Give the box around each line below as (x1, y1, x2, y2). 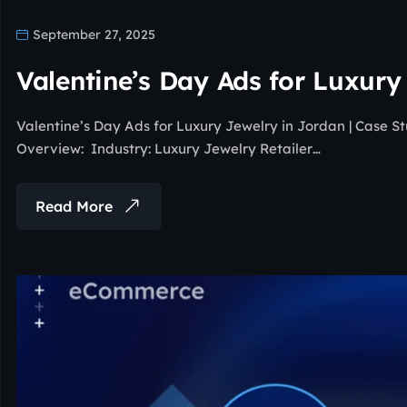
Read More (35, 196, 113, 215)
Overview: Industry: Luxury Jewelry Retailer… (16, 139, 321, 157)
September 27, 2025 (29, 25, 155, 43)
